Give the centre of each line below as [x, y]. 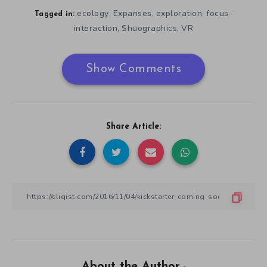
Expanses [132, 14]
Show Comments [133, 69]
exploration [179, 14]
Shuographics [150, 29]
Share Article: [133, 127]
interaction [96, 29]
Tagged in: [55, 15]
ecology [93, 14]
